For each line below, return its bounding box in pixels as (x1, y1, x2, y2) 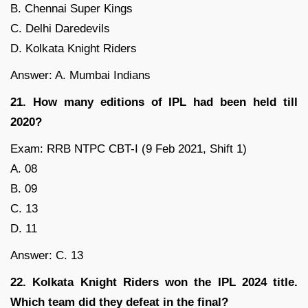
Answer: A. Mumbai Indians (10, 69, 151, 82)
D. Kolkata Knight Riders (10, 42, 137, 56)
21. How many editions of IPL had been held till (10, 96, 298, 109)
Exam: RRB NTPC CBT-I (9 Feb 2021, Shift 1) (10, 142, 247, 156)
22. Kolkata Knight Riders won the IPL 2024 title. (10, 276, 298, 289)
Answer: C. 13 (10, 249, 83, 263)
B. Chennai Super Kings (10, 2, 133, 16)
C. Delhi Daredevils (10, 22, 110, 36)
